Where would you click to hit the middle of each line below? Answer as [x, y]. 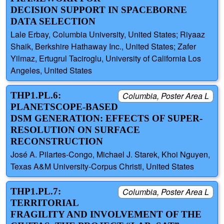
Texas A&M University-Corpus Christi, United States [102, 166]
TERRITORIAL [44, 203]
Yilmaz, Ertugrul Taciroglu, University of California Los [106, 58]
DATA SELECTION [53, 21]
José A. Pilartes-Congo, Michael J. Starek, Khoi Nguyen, [110, 154]
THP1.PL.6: [36, 95]
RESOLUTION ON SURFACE [75, 129]
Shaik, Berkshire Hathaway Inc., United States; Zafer [103, 46]
